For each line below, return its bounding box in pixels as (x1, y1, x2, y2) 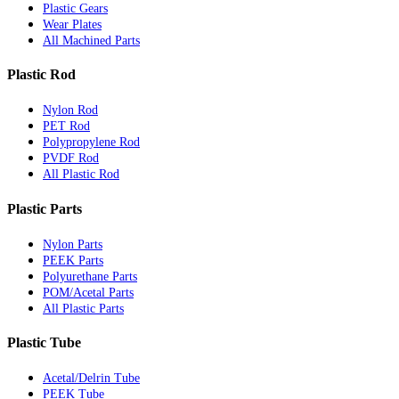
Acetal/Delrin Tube (43, 371, 140, 386)
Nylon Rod (43, 103, 98, 118)
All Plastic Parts (43, 301, 124, 315)
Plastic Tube (7, 335, 81, 351)
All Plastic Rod (43, 167, 119, 182)
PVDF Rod (43, 151, 99, 166)
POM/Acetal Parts (43, 285, 134, 299)
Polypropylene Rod (43, 135, 140, 150)
